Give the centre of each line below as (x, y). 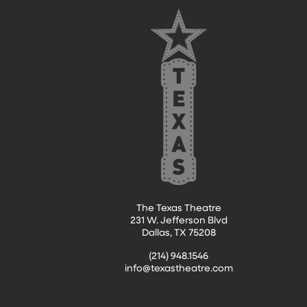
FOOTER (74, 24)
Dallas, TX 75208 (179, 232)
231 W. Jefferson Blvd (179, 220)
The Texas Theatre (179, 208)
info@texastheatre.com (179, 268)
